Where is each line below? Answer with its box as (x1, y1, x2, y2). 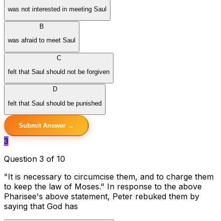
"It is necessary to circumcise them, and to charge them (4, 172, 214, 182)
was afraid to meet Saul (8, 37, 75, 44)
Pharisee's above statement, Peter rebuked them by (4, 191, 199, 202)
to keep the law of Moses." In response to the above (4, 182, 202, 192)
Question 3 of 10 (4, 154, 65, 164)
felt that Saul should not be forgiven (8, 68, 110, 76)
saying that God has (4, 201, 78, 212)
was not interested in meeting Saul (8, 5, 107, 13)
